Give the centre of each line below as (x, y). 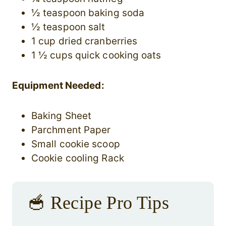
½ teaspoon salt (68, 27)
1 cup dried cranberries (84, 41)
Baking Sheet (62, 116)
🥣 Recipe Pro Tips (98, 203)
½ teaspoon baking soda (88, 13)
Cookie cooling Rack (78, 158)
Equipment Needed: (58, 86)
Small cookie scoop (76, 144)
